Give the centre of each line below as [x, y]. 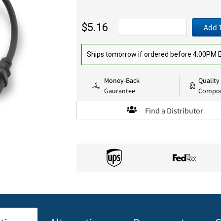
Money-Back [122, 80]
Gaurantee [120, 91]
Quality [209, 80]
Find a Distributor [174, 110]
